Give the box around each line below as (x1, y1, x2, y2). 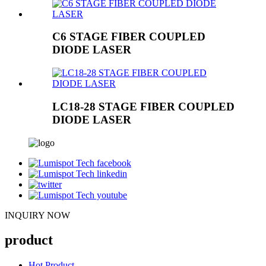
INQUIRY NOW (5, 210, 70, 220)
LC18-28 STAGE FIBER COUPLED (52, 100, 235, 113)
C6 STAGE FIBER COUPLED (52, 30, 205, 43)
